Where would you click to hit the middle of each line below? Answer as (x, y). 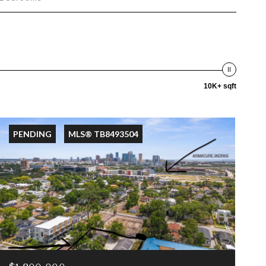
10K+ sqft (220, 86)
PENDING (32, 134)
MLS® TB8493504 (103, 134)
